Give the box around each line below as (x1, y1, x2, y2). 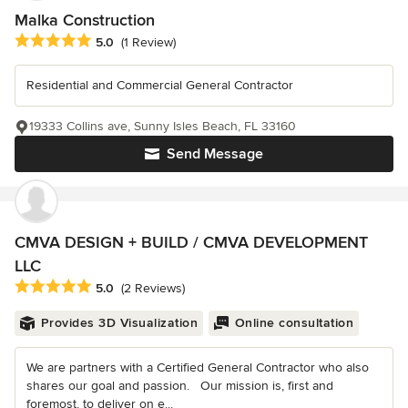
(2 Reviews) (121, 280, 185, 297)
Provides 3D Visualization (40, 315, 198, 331)
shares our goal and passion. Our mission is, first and (26, 378, 333, 394)
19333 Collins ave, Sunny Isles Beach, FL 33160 (29, 117, 296, 134)
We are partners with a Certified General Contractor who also (26, 360, 369, 376)
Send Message (167, 144, 263, 163)
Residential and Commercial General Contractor (26, 76, 293, 93)
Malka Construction (15, 9, 155, 30)
